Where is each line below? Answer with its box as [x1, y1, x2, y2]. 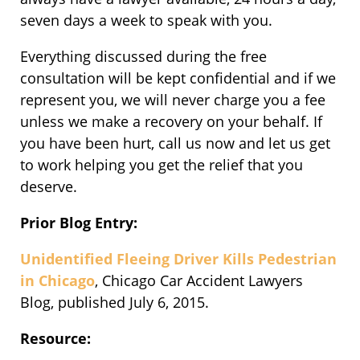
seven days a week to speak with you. [20, 10, 272, 31]
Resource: [20, 329, 91, 349]
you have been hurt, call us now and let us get [20, 133, 330, 153]
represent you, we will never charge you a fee [20, 90, 325, 110]
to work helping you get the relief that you [20, 155, 303, 175]
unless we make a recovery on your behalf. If [20, 112, 322, 132]
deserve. [20, 177, 77, 197]
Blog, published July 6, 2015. [20, 292, 209, 313]
